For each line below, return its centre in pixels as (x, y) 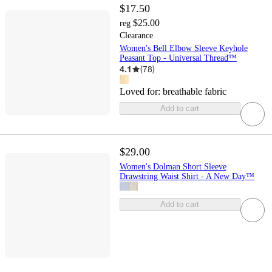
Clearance (136, 36)
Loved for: (141, 92)
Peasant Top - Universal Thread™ (178, 58)
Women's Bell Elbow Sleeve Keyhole (183, 49)
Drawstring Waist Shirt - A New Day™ (187, 176)
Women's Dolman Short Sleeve (173, 166)
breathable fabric (194, 92)
